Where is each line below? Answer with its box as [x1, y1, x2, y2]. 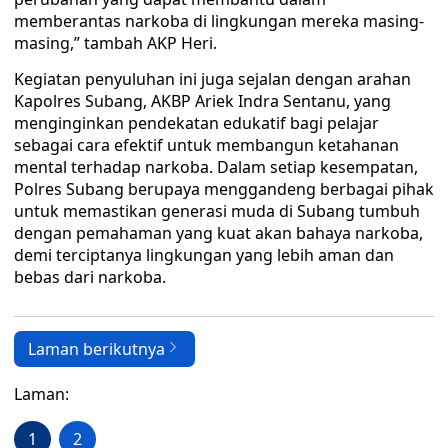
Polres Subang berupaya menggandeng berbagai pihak [14, 178, 434, 200]
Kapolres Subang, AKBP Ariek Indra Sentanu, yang [14, 90, 391, 112]
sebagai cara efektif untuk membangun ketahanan [14, 134, 399, 156]
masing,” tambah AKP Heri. [14, 32, 217, 54]
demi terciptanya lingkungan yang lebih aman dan [14, 244, 394, 266]
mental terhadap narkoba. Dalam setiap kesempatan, [14, 156, 418, 178]
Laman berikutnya [28, 338, 165, 360]
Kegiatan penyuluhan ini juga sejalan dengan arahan [14, 68, 411, 90]
